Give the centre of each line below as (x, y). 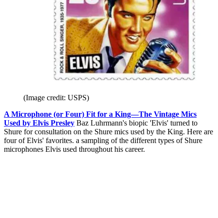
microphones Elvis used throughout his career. (74, 149)
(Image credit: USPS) (56, 97)
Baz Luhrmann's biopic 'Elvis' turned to (137, 123)
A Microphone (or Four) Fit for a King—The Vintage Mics (100, 114)
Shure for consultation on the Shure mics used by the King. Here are (109, 131)
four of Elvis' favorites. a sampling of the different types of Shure (103, 140)
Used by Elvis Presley (39, 123)
